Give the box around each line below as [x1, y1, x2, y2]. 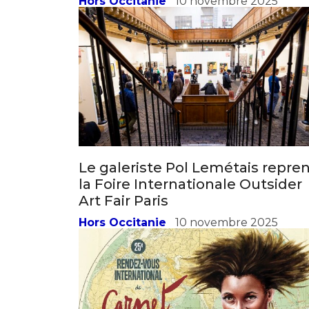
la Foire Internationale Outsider [79, 94, 302, 111]
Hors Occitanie [79, 134, 166, 148]
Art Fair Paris [79, 110, 168, 128]
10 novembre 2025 [175, 134, 278, 148]
